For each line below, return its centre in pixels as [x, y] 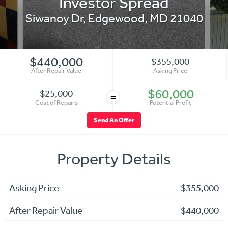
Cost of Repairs [56, 102]
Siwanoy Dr [54, 18]
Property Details [114, 159]
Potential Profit [171, 102]
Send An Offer [114, 120]
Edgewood [116, 18]
